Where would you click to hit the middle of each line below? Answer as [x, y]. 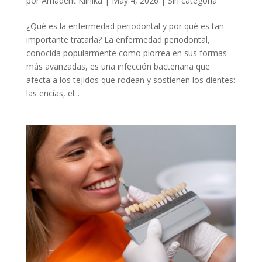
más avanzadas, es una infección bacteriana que [118, 66]
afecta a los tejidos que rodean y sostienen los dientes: [130, 80]
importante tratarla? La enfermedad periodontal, [118, 39]
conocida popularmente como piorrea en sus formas [126, 53]
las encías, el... [53, 93]
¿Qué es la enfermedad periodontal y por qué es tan [125, 26]
